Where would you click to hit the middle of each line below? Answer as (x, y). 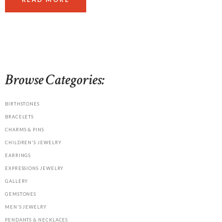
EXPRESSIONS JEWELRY (34, 168)
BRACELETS (20, 117)
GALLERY (17, 181)
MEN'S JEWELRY (26, 207)
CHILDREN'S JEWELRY (33, 143)
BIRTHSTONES (23, 104)
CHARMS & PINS (25, 130)
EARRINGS (18, 156)
